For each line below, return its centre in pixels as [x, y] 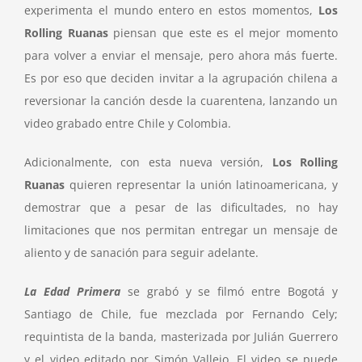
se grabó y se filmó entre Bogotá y [229, 291]
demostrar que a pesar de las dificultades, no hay [181, 207]
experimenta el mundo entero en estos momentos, [171, 10]
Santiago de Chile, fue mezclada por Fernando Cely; [181, 314]
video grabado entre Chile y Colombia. [128, 123]
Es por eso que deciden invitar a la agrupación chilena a [181, 78]
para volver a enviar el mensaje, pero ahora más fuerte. [181, 55]
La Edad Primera [72, 291]
